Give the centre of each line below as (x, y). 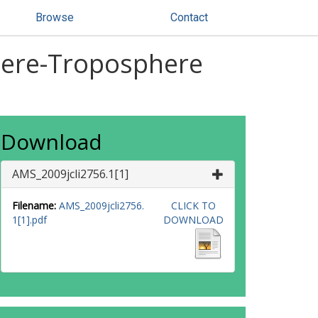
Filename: (34, 205)
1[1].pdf (29, 220)
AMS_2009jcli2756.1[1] (70, 174)
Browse (55, 17)
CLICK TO (193, 205)
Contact (189, 17)
